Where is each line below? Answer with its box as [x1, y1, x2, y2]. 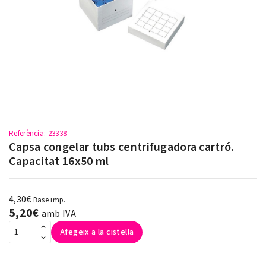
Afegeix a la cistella [60, 226, 134, 238]
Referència [9, 128, 44, 139]
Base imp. [33, 195, 66, 205]
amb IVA [41, 207, 76, 220]
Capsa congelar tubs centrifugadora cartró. [9, 139, 235, 156]
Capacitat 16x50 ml [9, 153, 109, 170]
